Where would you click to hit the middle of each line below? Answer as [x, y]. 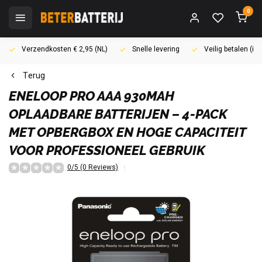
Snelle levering [156, 49]
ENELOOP [38, 96]
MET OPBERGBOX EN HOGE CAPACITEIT [127, 132]
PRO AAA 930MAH [122, 96]
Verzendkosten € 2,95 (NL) [65, 49]
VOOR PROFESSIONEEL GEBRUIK [107, 150]
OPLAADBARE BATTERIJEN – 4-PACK [118, 114]
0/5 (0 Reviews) [93, 168]
